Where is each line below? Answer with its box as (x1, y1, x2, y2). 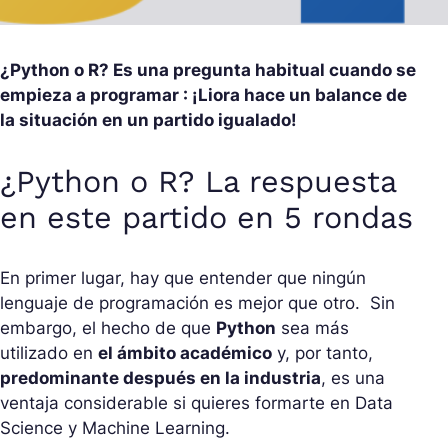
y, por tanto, (272, 343, 373, 364)
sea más (276, 318, 349, 339)
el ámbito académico (98, 343, 272, 364)
